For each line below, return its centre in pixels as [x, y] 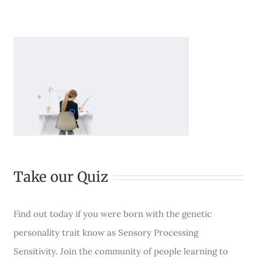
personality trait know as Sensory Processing [106, 232]
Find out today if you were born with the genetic [113, 214]
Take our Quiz [61, 177]
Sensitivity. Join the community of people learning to [121, 251]
